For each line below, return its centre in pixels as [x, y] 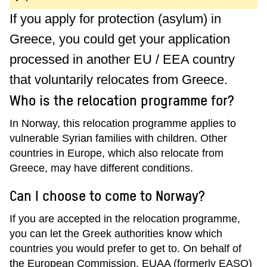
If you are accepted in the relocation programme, [125, 219]
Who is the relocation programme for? [122, 100]
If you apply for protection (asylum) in [115, 19]
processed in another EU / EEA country [122, 59]
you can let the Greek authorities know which [116, 234]
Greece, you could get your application [120, 39]
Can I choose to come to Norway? [107, 195]
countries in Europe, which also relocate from [117, 153]
